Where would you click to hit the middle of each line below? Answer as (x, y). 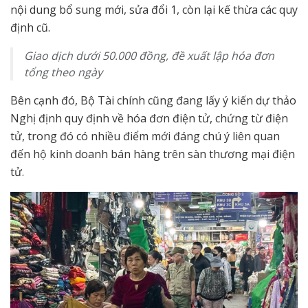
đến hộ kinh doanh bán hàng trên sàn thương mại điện (153, 154)
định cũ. (30, 27)
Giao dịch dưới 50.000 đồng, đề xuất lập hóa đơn (149, 55)
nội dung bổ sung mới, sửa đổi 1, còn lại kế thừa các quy (154, 9)
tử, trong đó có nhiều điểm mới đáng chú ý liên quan (145, 136)
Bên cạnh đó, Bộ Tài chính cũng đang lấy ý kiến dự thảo (153, 100)
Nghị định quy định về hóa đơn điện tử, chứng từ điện (149, 118)
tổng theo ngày (63, 72)
